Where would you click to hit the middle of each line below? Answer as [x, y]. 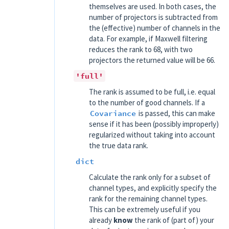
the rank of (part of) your [174, 220]
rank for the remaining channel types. [148, 199]
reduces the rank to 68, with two [141, 49]
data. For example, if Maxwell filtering [148, 39]
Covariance [113, 113]
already [101, 220]
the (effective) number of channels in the [155, 28]
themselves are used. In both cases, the [153, 6]
